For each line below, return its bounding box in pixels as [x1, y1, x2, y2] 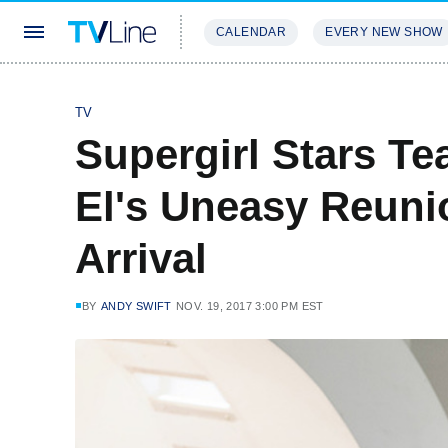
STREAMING [204, 84, 286, 99]
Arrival [75, 235, 207, 282]
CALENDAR [216, 25, 287, 39]
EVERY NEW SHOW [325, 25, 443, 39]
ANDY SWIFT [100, 300, 172, 312]
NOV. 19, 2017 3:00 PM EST [175, 300, 324, 312]
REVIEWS [310, 84, 375, 99]
